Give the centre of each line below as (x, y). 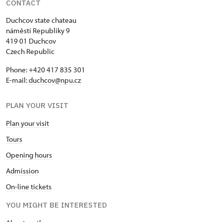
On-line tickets (29, 187)
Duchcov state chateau (41, 20)
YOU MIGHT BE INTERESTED (56, 205)
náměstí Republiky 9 (38, 30)
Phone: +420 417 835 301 (46, 70)
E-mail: (17, 80)
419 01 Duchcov (31, 41)
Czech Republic (30, 51)
